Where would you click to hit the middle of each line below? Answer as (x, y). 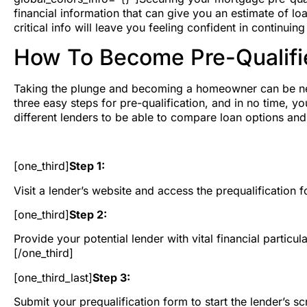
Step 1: (87, 166)
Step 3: (111, 277)
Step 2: (88, 214)
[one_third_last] (53, 277)
